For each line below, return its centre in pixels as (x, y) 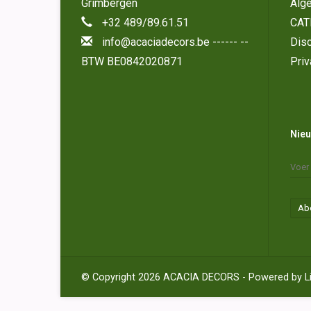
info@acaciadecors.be (156, 42)
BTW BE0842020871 (132, 62)
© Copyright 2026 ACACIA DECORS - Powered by (193, 277)
